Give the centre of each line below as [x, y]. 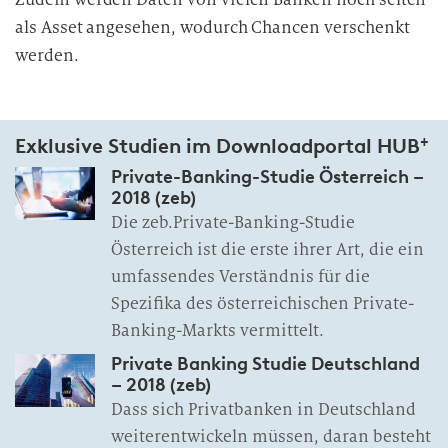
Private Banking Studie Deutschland [265, 364]
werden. [47, 55]
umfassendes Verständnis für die [240, 276]
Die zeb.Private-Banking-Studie [233, 222]
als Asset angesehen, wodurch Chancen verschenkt [212, 27]
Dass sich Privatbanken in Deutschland [263, 409]
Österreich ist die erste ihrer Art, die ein [267, 249]
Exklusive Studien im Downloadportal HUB [217, 146]
